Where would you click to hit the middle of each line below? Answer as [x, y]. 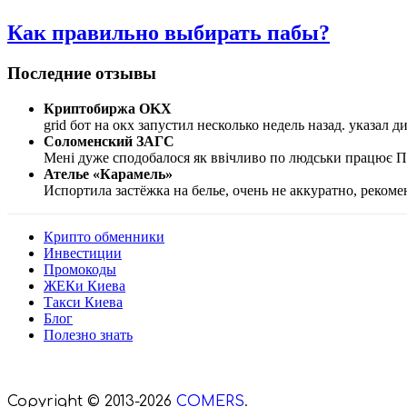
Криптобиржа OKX [108, 108]
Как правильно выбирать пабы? [169, 33]
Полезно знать [88, 334]
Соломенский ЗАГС [109, 141]
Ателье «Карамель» [108, 174]
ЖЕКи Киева [84, 285]
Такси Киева [83, 302]
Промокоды [80, 269]
